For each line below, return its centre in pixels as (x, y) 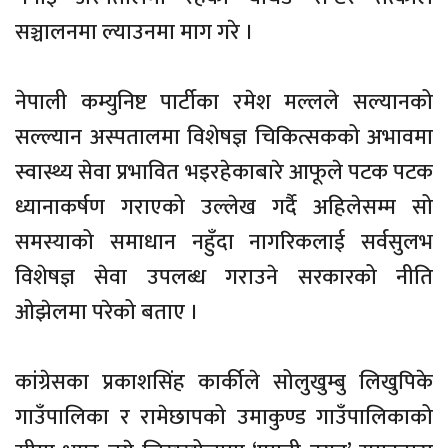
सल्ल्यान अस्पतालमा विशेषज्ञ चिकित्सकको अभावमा (224, 137)
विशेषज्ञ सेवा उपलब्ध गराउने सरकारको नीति (224, 277)
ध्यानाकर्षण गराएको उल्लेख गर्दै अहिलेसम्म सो (224, 207)
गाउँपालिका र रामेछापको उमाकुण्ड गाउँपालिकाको (224, 417)
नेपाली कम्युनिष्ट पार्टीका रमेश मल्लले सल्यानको (224, 102)
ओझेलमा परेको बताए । (107, 312)
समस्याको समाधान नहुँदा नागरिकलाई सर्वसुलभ (224, 242)
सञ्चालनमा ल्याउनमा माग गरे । (134, 32)
